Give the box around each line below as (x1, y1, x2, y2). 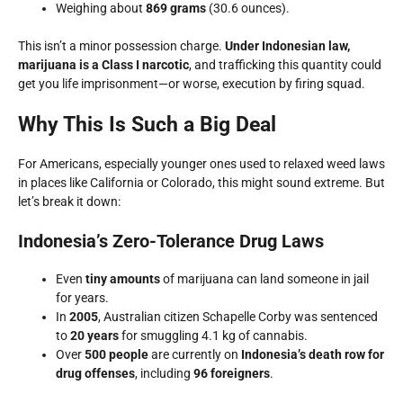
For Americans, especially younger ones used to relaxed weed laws (18, 157, 385, 171)
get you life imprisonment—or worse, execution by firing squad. (18, 76, 365, 91)
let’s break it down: (18, 194, 121, 209)
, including (135, 366, 193, 381)
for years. (56, 291, 109, 305)
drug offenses (56, 366, 135, 381)
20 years (70, 328, 119, 343)
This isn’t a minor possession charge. (18, 39, 225, 53)
